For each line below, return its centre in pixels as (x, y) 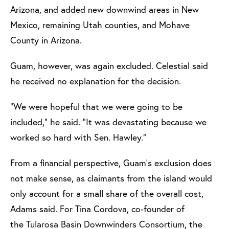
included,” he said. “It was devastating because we (108, 122)
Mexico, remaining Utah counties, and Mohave (100, 25)
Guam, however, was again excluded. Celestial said (109, 66)
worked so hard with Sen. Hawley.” (79, 138)
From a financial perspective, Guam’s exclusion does (111, 163)
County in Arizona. (47, 40)
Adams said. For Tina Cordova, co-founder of (97, 209)
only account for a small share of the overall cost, (107, 194)
